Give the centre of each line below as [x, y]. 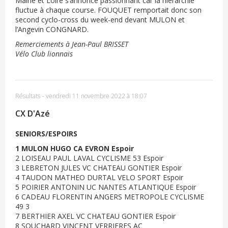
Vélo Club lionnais [44, 54]
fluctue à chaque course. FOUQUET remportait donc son [108, 10]
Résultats [28, 96]
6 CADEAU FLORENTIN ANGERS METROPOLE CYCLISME [110, 197]
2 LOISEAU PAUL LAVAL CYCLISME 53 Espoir [89, 158]
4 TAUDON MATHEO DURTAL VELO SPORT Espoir [99, 177]
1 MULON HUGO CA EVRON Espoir [75, 148]
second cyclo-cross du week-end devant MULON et [100, 20]
